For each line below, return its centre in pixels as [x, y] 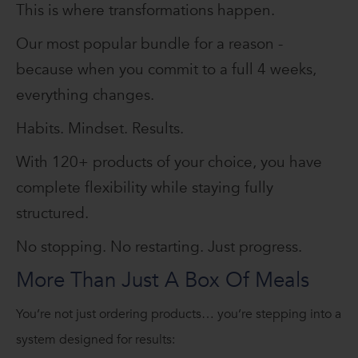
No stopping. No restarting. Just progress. [159, 247]
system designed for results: [95, 340]
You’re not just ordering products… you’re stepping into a [179, 314]
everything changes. [85, 95]
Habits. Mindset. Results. [100, 129]
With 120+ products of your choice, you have [169, 163]
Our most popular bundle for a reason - [149, 44]
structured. [52, 214]
